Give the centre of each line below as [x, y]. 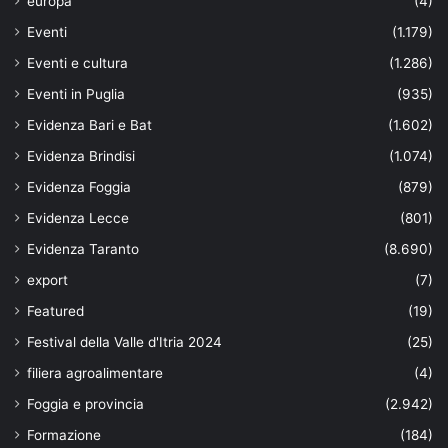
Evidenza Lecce [78, 218]
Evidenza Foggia [79, 187]
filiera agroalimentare [95, 373]
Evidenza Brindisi [81, 156]
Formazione [64, 435]
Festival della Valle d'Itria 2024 [124, 342]
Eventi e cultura [77, 63]
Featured [55, 311]
